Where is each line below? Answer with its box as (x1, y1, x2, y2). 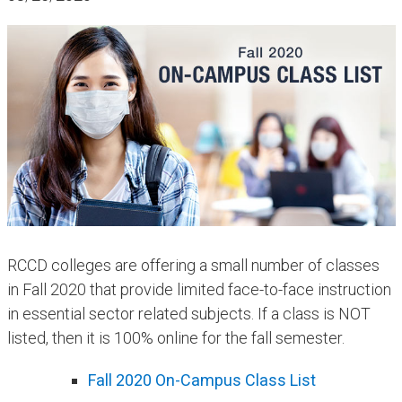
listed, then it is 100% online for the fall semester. (6, 328, 352, 347)
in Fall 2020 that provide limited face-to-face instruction (6, 279, 391, 299)
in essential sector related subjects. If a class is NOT (6, 303, 371, 323)
